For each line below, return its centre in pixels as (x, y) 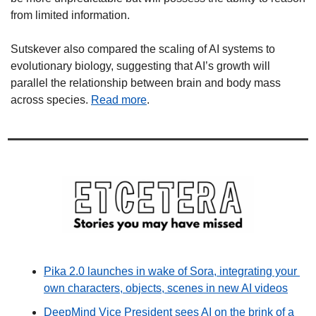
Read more (119, 99)
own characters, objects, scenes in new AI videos (166, 288)
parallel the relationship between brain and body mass (146, 83)
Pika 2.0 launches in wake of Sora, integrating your (170, 271)
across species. (51, 99)
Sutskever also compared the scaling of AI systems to (143, 49)
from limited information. (70, 15)
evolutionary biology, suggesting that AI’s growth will (140, 66)
